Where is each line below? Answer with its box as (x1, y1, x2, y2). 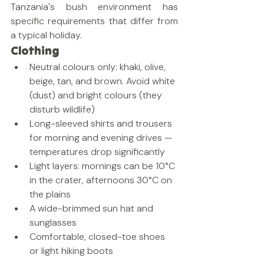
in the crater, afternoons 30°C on (29, 174, 174, 186)
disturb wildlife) (29, 103, 95, 115)
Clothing (11, 42, 59, 58)
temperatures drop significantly (29, 146, 165, 158)
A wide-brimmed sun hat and (29, 202, 156, 214)
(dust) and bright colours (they (29, 89, 164, 101)
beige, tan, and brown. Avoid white (29, 75, 177, 87)
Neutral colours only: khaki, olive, (29, 61, 168, 73)
